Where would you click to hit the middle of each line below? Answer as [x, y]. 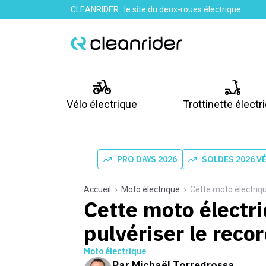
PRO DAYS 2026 [147, 159]
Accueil [97, 189]
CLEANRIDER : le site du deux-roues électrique [156, 9]
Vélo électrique [102, 104]
